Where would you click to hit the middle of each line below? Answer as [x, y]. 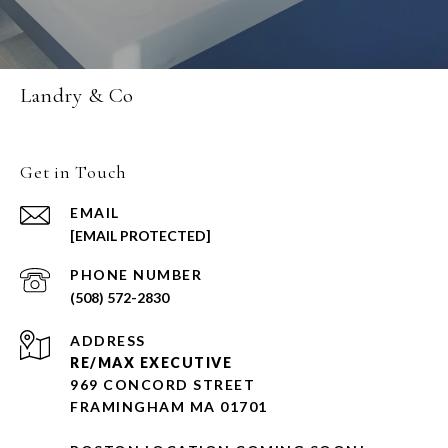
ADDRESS [108, 341]
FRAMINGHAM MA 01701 [169, 407]
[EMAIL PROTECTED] [140, 236]
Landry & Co [77, 96]
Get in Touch [73, 172]
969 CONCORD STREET [162, 385]
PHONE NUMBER [136, 275]
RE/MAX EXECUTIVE [151, 363]
